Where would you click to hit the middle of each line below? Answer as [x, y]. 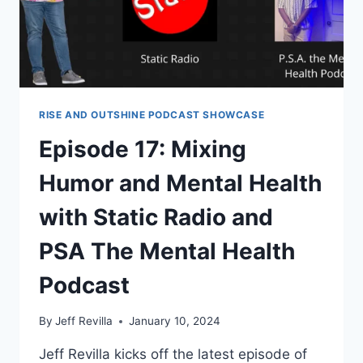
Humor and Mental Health [180, 183]
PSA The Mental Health [167, 251]
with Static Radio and [156, 217]
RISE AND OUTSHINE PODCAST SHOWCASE [152, 114]
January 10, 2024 [175, 321]
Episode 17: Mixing [143, 149]
